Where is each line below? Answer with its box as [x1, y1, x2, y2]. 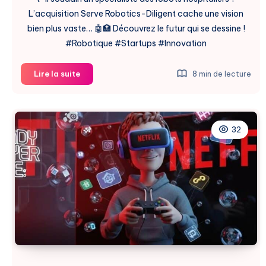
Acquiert [80, 95, 115, 105]
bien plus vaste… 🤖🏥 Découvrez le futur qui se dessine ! [27, 23, 245, 34]
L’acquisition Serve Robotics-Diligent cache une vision [28, 8, 243, 19]
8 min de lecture [191, 69, 251, 78]
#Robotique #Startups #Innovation [65, 37, 207, 49]
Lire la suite [34, 68, 80, 78]
